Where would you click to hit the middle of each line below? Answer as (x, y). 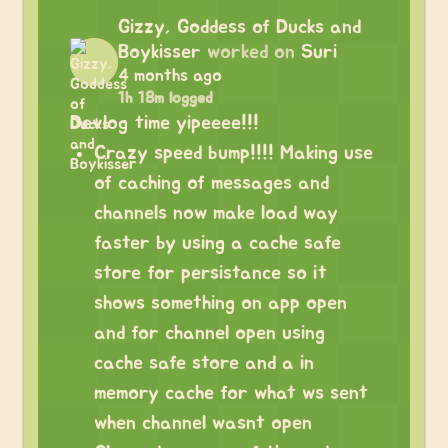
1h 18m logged (165, 98)
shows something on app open (220, 303)
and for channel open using (209, 333)
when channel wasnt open (203, 423)
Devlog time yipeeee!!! (164, 123)
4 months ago (170, 76)
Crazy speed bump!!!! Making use (233, 153)
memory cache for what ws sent (231, 393)
